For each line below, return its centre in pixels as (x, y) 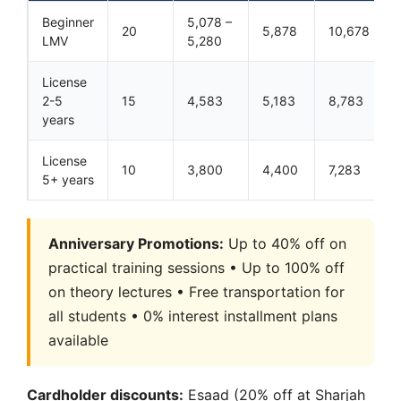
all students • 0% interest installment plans (193, 316)
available (78, 340)
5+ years (68, 179)
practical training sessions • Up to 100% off (196, 267)
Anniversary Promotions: (136, 243)
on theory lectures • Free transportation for (196, 291)
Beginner (68, 21)
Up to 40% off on (285, 243)
